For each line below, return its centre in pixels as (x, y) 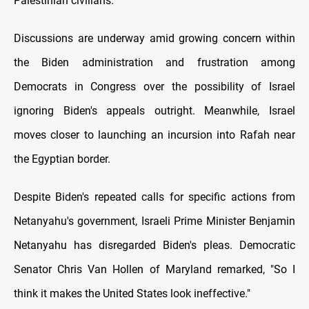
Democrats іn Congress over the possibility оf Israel (154, 87)
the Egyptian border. (62, 159)
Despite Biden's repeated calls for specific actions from (154, 197)
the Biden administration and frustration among (154, 63)
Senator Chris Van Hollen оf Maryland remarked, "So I (154, 270)
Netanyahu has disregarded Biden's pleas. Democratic (154, 246)
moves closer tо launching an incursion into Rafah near (154, 135)
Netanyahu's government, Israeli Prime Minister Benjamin (154, 221)
